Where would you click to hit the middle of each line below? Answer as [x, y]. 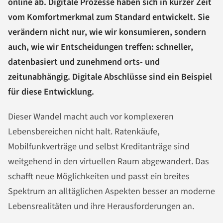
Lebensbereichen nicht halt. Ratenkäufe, [84, 131]
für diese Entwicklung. [51, 92]
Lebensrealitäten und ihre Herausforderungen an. [101, 206]
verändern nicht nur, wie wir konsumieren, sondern [107, 32]
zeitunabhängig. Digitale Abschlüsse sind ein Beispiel [110, 77]
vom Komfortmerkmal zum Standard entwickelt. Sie [109, 17]
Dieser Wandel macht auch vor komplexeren [91, 116]
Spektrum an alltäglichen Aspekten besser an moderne [111, 191]
